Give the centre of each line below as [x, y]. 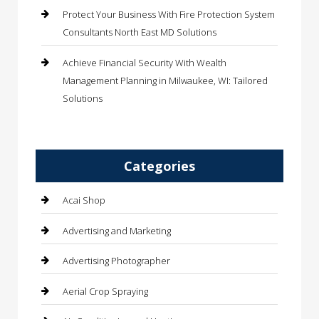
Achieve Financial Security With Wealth [145, 62]
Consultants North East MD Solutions [140, 32]
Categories [159, 166]
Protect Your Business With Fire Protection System [169, 15]
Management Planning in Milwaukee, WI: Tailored [165, 80]
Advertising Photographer [116, 261]
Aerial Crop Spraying [105, 291]
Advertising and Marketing [117, 230]
